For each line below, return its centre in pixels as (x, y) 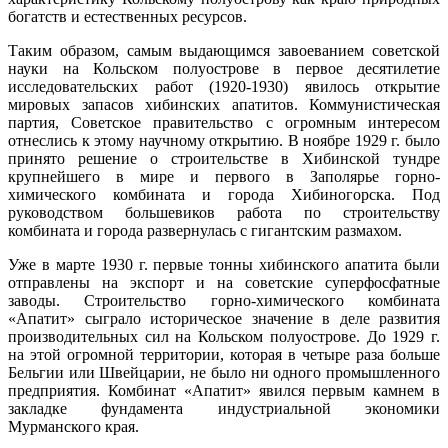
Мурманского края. (73, 426)
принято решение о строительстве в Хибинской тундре (224, 158)
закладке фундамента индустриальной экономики (224, 408)
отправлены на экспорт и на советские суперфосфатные (224, 282)
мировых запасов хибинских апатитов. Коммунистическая (224, 104)
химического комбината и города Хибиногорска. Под (224, 194)
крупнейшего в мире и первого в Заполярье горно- (224, 176)
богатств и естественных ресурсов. (127, 16)
